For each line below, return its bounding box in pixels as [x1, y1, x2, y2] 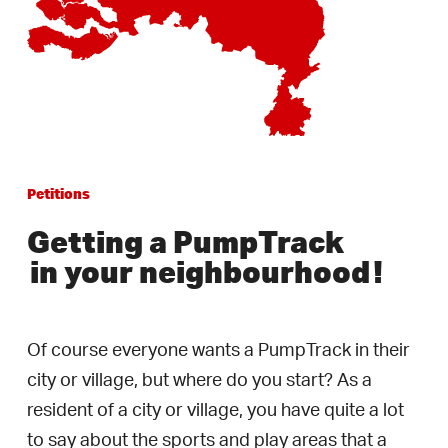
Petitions [27, 184, 91, 203]
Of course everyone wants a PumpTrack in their [27, 341, 411, 360]
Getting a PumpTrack [27, 221, 345, 261]
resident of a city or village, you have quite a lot [27, 401, 405, 420]
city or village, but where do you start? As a [27, 371, 373, 390]
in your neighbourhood [30, 251, 371, 291]
